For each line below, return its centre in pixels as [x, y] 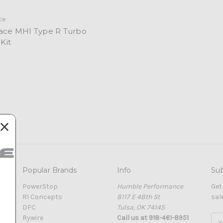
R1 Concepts [42, 197]
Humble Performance [150, 186]
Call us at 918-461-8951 [153, 218]
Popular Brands [50, 170]
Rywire [33, 218]
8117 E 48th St [138, 197]
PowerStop [40, 186]
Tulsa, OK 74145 [141, 207]
